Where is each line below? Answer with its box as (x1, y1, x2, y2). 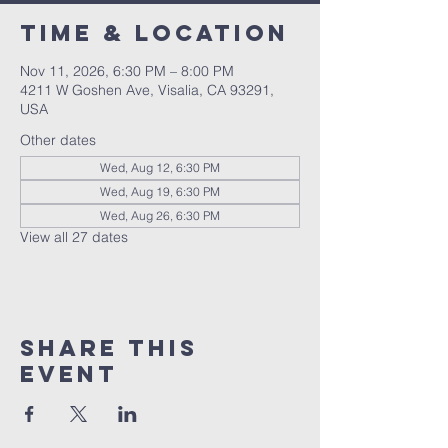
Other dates (20, 131, 96, 149)
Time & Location (20, 19, 289, 47)
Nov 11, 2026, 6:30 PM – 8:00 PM (20, 62, 234, 80)
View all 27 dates (20, 228, 128, 246)
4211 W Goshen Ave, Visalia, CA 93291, (20, 81, 274, 99)
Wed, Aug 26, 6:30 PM (100, 208, 220, 223)
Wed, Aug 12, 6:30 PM (100, 160, 220, 175)
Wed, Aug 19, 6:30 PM (100, 184, 220, 199)
